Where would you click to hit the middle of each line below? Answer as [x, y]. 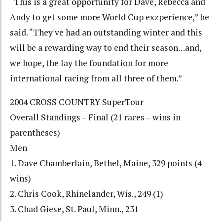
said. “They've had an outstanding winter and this [106, 32]
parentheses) [35, 133]
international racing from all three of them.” [96, 78]
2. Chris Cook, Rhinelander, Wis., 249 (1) [87, 194]
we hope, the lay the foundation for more [89, 63]
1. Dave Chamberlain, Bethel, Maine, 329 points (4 [106, 163]
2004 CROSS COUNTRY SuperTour [77, 102]
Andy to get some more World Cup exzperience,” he [110, 17]
